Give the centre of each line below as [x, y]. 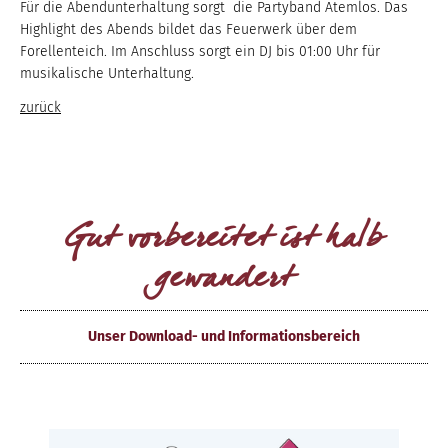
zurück [40, 107]
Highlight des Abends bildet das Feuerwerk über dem [188, 29]
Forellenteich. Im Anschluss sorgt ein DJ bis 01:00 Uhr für [200, 51]
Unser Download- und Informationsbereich [224, 336]
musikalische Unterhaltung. [109, 73]
